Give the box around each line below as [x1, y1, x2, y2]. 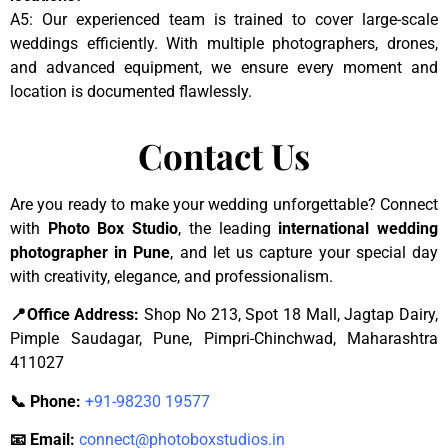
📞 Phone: [10, 391, 81, 411]
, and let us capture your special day [170, 243, 439, 263]
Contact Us [138, 132, 310, 180]
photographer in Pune [10, 243, 171, 263]
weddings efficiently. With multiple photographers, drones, [10, 33, 438, 53]
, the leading [178, 219, 279, 239]
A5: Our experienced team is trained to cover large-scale [10, 9, 438, 29]
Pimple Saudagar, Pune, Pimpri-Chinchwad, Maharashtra [10, 329, 438, 349]
